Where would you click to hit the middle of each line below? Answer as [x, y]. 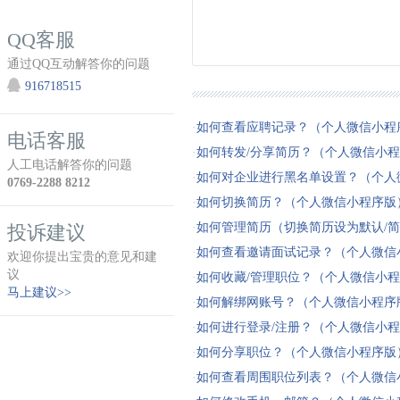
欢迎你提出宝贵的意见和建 [82, 257]
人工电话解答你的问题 [70, 165]
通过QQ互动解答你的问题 [79, 64]
